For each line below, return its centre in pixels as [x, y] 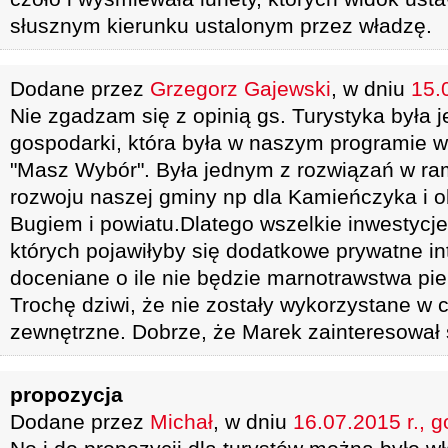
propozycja [66, 394]
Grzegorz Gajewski [240, 88]
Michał [181, 421]
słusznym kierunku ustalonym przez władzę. [221, 25]
